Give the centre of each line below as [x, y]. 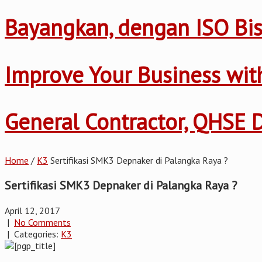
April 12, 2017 [32, 210]
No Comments [42, 222]
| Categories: [33, 234]
